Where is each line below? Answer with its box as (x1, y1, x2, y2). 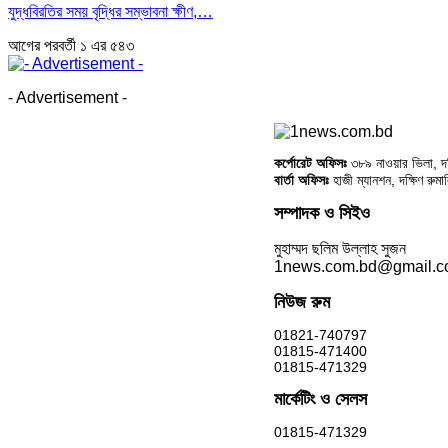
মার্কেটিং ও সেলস (273, 388, 367, 409)
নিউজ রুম (273, 291, 330, 312)
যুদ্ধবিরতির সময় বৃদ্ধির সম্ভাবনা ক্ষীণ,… (8, 2, 213, 20)
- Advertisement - (8, 88, 127, 106)
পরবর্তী (44, 36, 80, 54)
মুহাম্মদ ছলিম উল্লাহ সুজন (273, 239, 406, 257)
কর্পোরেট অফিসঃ (273, 154, 347, 171)
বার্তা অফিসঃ (273, 171, 333, 188)
